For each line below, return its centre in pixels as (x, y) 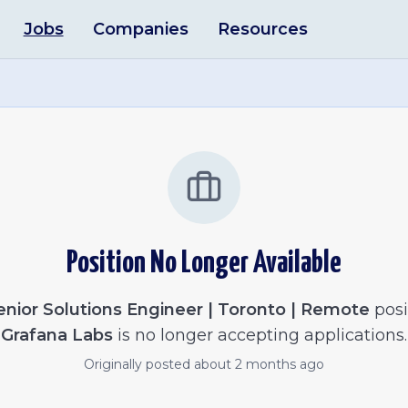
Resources (262, 29)
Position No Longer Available (204, 264)
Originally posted (139, 364)
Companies (140, 29)
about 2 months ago (259, 364)
